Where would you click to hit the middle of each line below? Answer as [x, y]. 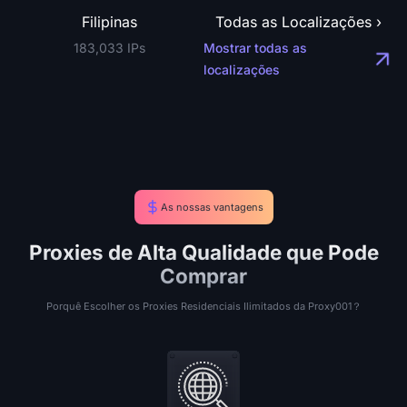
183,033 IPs [109, 48]
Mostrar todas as [255, 48]
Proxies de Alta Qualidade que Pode [203, 252]
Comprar [203, 276]
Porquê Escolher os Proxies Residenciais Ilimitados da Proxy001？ [203, 306]
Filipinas [109, 22]
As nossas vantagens [212, 207]
